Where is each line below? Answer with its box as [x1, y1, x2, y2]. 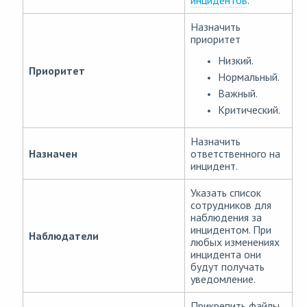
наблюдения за [191, 210, 262, 225]
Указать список [191, 186, 261, 200]
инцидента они [191, 247, 261, 262]
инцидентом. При [191, 223, 271, 237]
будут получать [191, 260, 265, 274]
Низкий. [218, 53, 254, 68]
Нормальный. [218, 70, 280, 84]
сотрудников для [191, 198, 271, 212]
